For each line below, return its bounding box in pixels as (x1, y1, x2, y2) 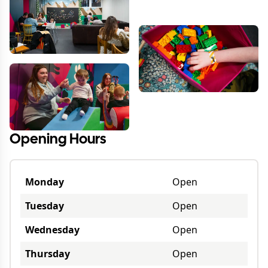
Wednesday (25, 223, 80, 237)
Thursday (25, 247, 70, 261)
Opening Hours (10, 133, 106, 147)
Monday (25, 175, 64, 189)
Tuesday (25, 199, 64, 213)
